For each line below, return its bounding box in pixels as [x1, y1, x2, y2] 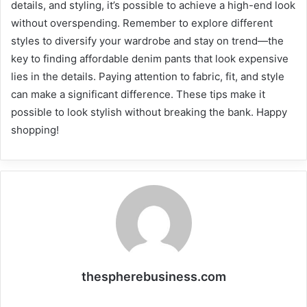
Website [158, 292, 197, 306]
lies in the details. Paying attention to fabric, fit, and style [11, 69, 284, 83]
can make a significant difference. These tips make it [11, 87, 265, 101]
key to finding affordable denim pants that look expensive [11, 51, 288, 65]
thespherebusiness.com [81, 269, 226, 284]
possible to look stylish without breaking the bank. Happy [11, 105, 287, 119]
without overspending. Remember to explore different [11, 16, 273, 29]
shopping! [11, 123, 59, 136]
